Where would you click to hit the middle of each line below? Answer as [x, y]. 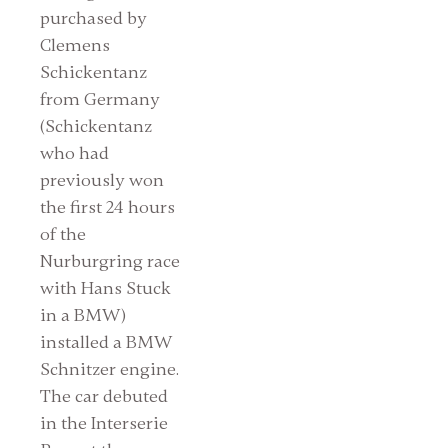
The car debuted [104, 395]
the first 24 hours [108, 206]
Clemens [75, 44]
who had [75, 152]
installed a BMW [107, 341]
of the [63, 233]
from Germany [100, 98]
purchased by [94, 17]
